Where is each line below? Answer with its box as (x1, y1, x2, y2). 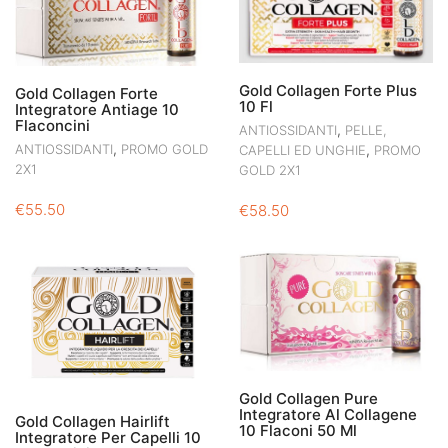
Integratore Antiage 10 (15, 100, 179, 120)
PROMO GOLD (121, 141, 208, 158)
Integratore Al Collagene (239, 404, 417, 424)
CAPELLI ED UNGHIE (239, 142, 366, 159)
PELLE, (345, 122, 387, 139)
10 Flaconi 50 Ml (239, 420, 357, 440)
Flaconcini (15, 116, 90, 136)
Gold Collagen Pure (239, 388, 378, 408)
